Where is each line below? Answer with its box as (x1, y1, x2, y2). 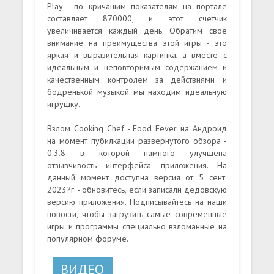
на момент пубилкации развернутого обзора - (47, 135, 227, 146)
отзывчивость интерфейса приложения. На (47, 159, 227, 171)
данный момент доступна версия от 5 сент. (47, 171, 227, 183)
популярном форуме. (47, 232, 129, 244)
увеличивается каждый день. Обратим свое (47, 24, 227, 36)
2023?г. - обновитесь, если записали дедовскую (47, 183, 227, 195)
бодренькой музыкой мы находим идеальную (47, 86, 227, 97)
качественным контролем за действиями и (47, 73, 227, 85)
